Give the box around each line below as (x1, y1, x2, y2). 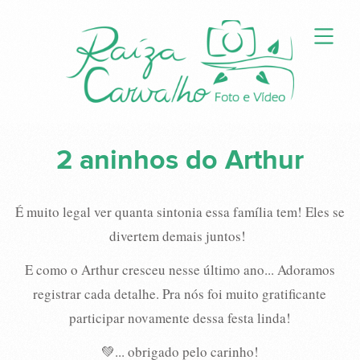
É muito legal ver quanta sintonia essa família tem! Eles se (14, 202, 345, 221)
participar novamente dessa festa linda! (68, 309, 291, 327)
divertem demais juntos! (108, 227, 251, 245)
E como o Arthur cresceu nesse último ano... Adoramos (24, 260, 335, 279)
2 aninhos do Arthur (55, 144, 304, 177)
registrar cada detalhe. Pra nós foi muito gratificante (33, 284, 327, 303)
